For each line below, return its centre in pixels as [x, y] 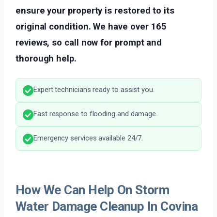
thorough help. [46, 59]
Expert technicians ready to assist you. [94, 90]
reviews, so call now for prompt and [89, 43]
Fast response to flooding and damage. [96, 114]
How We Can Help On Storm [93, 190]
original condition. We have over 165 [91, 27]
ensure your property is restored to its [95, 11]
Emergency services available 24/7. [88, 138]
